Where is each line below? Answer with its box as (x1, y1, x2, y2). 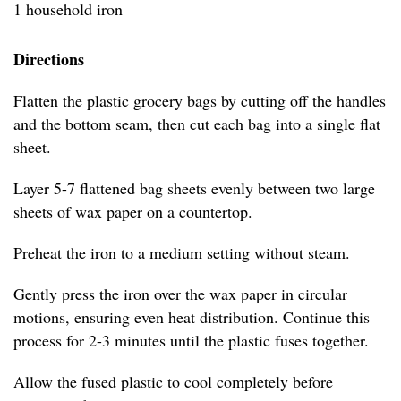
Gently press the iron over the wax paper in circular (13, 282, 347, 304)
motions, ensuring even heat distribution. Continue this (13, 305, 370, 328)
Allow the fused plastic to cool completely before (13, 370, 333, 392)
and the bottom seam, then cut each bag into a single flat (13, 112, 380, 134)
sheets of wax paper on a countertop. (13, 200, 252, 222)
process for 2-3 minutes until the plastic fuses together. (13, 328, 369, 351)
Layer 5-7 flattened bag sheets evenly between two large (13, 176, 375, 199)
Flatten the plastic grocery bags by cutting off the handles (13, 89, 386, 111)
